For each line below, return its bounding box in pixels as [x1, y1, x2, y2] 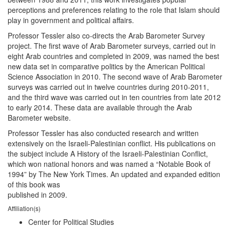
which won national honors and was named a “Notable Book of [8, 159, 210, 169]
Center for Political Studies [28, 217, 114, 227]
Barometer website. [8, 112, 71, 123]
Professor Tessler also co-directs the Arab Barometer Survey [8, 30, 205, 41]
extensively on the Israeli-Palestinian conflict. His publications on [8, 138, 216, 148]
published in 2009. [8, 189, 67, 200]
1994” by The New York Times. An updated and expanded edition [8, 169, 220, 179]
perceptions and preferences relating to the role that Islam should [8, 5, 220, 15]
